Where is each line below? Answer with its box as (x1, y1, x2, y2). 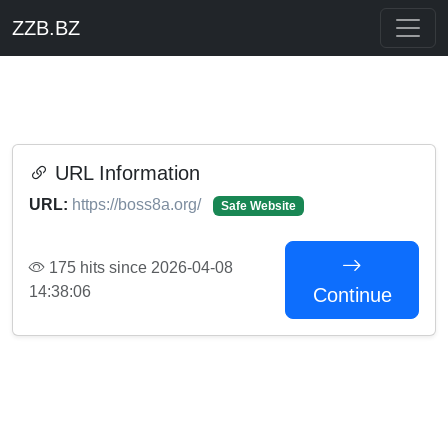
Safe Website (220, 199, 296, 213)
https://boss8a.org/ (72, 196, 205, 213)
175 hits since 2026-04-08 (45, 259, 233, 276)
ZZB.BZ (12, 17, 80, 39)
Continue (312, 284, 392, 306)
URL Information (49, 162, 200, 184)
